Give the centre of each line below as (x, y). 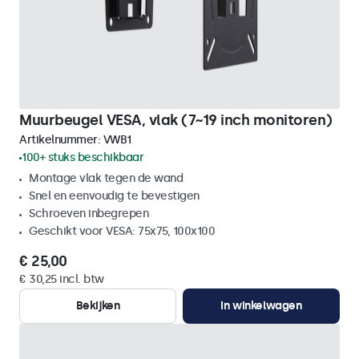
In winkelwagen (261, 306)
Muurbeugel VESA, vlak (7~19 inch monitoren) (176, 120)
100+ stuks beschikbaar (83, 157)
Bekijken (98, 306)
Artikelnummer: (61, 140)
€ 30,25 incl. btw (62, 279)
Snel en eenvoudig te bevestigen (114, 196)
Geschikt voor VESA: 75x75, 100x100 (122, 231)
